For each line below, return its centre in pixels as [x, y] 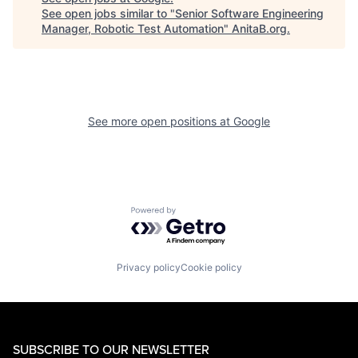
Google [252, 121]
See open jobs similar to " [108, 13]
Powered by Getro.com [201, 214]
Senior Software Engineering [249, 13]
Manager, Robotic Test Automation [133, 28]
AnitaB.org [259, 28]
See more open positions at [161, 121]
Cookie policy [211, 268]
